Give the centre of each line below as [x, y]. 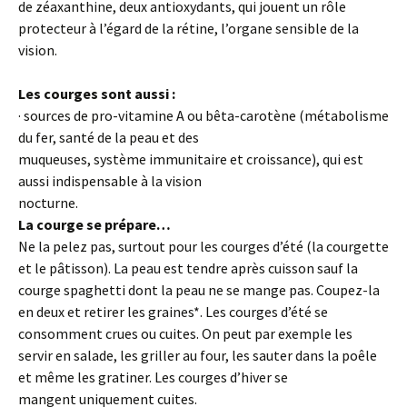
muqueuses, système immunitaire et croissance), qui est [191, 159]
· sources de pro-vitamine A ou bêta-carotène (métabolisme [203, 115]
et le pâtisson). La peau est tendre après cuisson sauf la [188, 268]
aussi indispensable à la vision [110, 181]
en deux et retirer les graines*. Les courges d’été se [173, 312]
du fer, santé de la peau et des [109, 137]
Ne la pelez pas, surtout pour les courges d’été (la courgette [203, 246]
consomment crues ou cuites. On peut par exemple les [185, 333]
